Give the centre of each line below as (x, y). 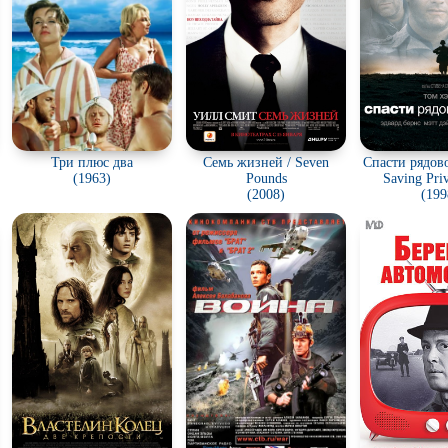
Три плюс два (92, 162)
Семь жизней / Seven (266, 162)
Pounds (266, 178)
